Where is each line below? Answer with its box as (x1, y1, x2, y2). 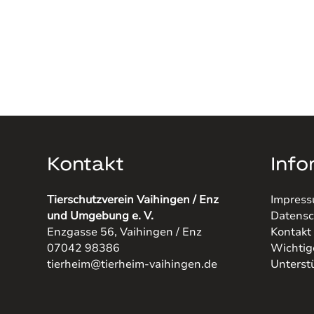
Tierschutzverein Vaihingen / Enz (47, 191, 219, 207)
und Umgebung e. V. (47, 207, 154, 224)
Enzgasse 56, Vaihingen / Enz (47, 224, 203, 240)
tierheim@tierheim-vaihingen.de (47, 256, 218, 272)
